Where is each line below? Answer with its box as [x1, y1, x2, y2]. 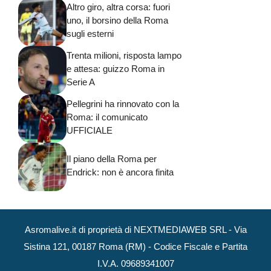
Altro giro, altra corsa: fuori [67, 1, 170, 12]
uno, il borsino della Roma [67, 15, 168, 25]
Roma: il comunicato [67, 111, 148, 122]
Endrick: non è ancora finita [67, 166, 174, 177]
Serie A [67, 76, 95, 87]
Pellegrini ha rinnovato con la [67, 98, 179, 109]
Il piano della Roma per [67, 153, 157, 164]
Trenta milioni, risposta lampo [67, 50, 181, 60]
